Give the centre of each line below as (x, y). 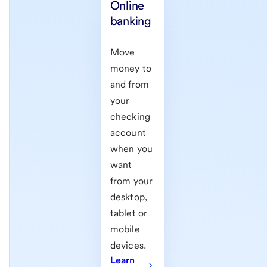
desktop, (129, 197)
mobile (125, 229)
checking (130, 117)
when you (131, 149)
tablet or (129, 213)
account (128, 133)
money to (131, 69)
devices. (128, 246)
